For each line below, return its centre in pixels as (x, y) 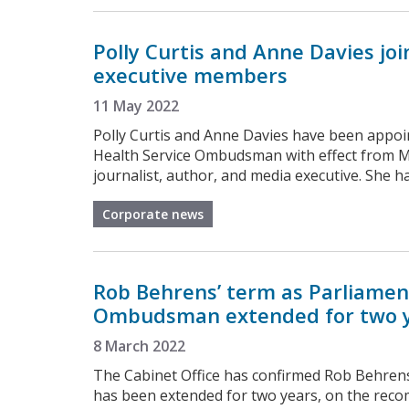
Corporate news (153, 214)
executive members (190, 74)
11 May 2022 (136, 105)
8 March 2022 (139, 346)
